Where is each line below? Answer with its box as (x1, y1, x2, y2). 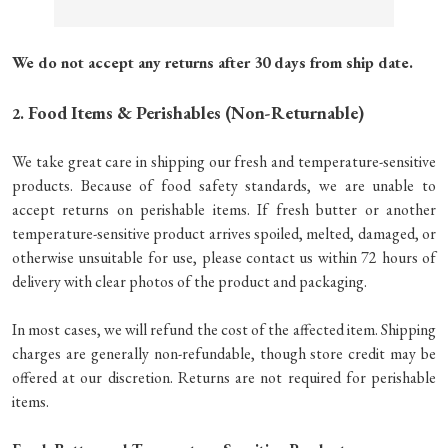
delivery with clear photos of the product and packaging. (12, 270, 367, 292)
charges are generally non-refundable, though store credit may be (12, 342, 436, 364)
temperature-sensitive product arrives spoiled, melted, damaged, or (12, 222, 436, 244)
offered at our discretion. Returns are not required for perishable (12, 366, 436, 388)
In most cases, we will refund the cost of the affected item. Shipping (12, 318, 436, 340)
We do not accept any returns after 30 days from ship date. (12, 51, 413, 73)
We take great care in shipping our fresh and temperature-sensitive (12, 150, 436, 172)
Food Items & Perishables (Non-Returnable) (28, 100, 364, 124)
